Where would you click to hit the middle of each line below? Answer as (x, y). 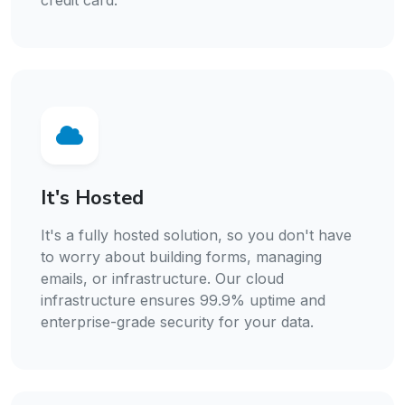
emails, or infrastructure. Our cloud (162, 279)
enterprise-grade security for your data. (177, 322)
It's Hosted (92, 198)
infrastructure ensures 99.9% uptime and (183, 301)
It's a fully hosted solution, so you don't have (196, 235)
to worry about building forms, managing (181, 257)
